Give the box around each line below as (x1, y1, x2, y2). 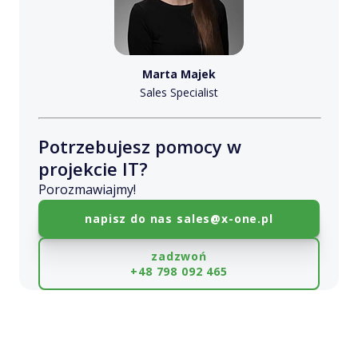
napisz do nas (85, 210, 177, 226)
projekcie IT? (38, 156, 148, 181)
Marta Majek (142, 66, 216, 82)
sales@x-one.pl (177, 210, 273, 226)
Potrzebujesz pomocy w (38, 133, 241, 158)
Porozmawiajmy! (38, 180, 136, 198)
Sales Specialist (140, 84, 218, 100)
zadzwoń (151, 248, 207, 264)
